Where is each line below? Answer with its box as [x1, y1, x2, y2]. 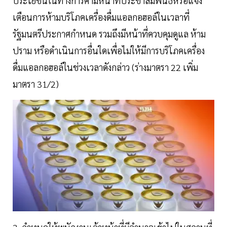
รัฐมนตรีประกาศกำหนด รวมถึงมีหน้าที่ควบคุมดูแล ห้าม [13, 27, 206, 40]
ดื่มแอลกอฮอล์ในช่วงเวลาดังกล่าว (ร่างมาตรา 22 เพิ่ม [13, 61, 198, 73]
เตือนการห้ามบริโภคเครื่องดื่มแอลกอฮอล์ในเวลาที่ [13, 11, 190, 23]
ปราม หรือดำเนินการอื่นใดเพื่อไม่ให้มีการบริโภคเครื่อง [13, 44, 205, 56]
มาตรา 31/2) [13, 78, 59, 90]
